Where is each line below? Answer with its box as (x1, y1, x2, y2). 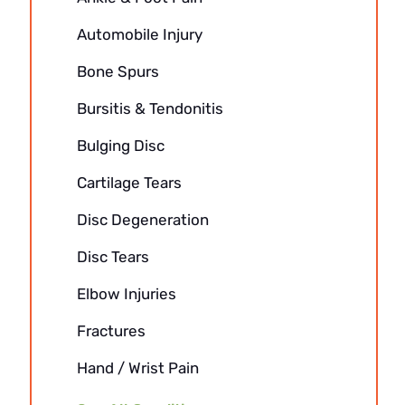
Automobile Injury (76, 25, 202, 43)
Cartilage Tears (76, 174, 182, 192)
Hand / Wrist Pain (76, 359, 199, 377)
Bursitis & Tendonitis (76, 99, 223, 118)
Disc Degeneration (76, 211, 209, 229)
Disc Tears (76, 248, 149, 266)
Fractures (76, 322, 146, 340)
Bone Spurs (76, 62, 159, 80)
